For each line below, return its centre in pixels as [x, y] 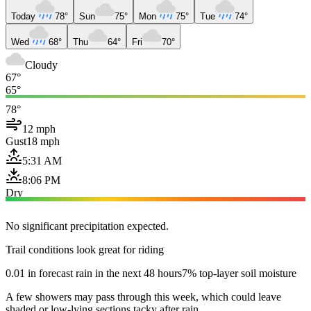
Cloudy [41, 65]
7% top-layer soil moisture [239, 273]
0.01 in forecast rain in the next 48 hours [94, 273]
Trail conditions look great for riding [85, 249]
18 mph [43, 141]
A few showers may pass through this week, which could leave [143, 296]
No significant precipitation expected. [87, 226]
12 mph [39, 128]
